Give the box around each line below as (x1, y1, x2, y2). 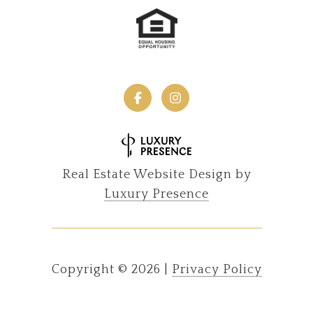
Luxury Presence (104, 187, 209, 201)
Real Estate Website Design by (61, 167, 252, 182)
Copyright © (51, 262, 128, 277)
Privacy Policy (171, 262, 262, 277)
